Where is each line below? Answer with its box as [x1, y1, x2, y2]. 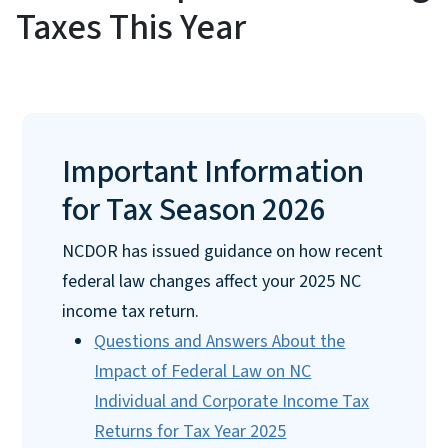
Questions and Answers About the [94, 328, 346, 354]
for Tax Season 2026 [62, 186, 327, 233]
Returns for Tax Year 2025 [94, 418, 287, 444]
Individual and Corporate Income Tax [94, 388, 370, 414]
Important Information [62, 148, 365, 195]
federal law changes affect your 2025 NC [62, 268, 362, 294]
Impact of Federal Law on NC [94, 358, 312, 384]
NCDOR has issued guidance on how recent [62, 238, 384, 264]
